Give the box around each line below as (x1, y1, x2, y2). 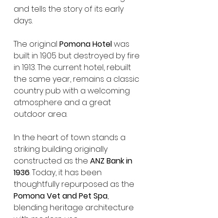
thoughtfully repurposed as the (14, 178, 136, 190)
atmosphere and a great (14, 96, 113, 108)
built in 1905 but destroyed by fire (14, 50, 142, 61)
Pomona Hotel (59, 38, 112, 50)
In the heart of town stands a (14, 131, 127, 143)
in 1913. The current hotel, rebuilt (14, 61, 133, 73)
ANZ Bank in (90, 155, 134, 166)
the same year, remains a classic (14, 73, 141, 85)
